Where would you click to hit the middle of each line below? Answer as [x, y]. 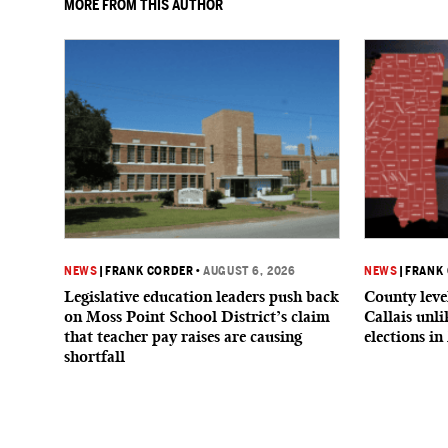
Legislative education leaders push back [201, 296]
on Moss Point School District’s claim [197, 316]
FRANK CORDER [149, 271]
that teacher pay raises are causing [183, 336]
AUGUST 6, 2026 [249, 271]
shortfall [94, 356]
